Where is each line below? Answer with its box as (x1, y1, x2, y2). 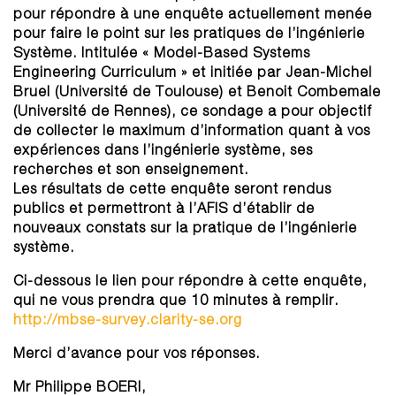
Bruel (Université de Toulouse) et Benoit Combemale (13, 82, 381, 99)
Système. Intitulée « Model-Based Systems (13, 43, 310, 60)
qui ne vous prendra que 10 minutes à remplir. (13, 291, 339, 308)
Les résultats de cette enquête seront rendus (13, 179, 331, 196)
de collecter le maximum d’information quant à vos (13, 121, 370, 138)
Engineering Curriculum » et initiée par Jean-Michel (13, 63, 372, 80)
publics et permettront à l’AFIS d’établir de (13, 199, 315, 216)
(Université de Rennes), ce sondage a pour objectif (13, 102, 372, 118)
